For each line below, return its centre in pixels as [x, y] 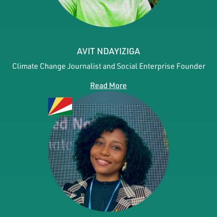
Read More [108, 85]
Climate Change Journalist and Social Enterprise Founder [108, 66]
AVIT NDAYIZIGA [108, 51]
